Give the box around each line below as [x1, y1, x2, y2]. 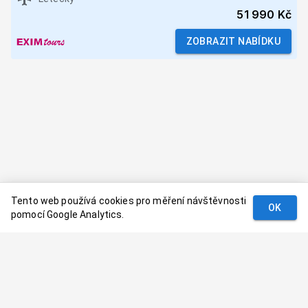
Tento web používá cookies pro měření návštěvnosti [11, 195, 247, 206]
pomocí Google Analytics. [11, 209, 124, 220]
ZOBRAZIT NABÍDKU [186, 36, 280, 47]
